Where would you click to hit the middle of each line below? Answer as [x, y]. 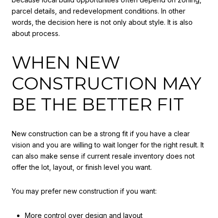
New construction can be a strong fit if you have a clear [101, 133]
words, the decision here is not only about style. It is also [102, 22]
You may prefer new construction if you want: [84, 191]
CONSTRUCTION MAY [107, 83]
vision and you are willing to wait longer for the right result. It [108, 145]
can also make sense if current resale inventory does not [103, 156]
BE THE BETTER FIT [98, 104]
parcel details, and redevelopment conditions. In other [99, 11]
